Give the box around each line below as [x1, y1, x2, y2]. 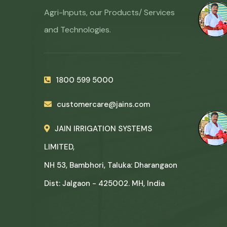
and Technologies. [44, 24, 111, 35]
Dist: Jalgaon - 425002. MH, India [44, 178, 165, 188]
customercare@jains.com [57, 99, 150, 109]
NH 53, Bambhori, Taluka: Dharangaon [44, 160, 177, 170]
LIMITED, [44, 142, 74, 152]
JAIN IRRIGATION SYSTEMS [55, 124, 152, 134]
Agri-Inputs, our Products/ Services [44, 7, 175, 18]
